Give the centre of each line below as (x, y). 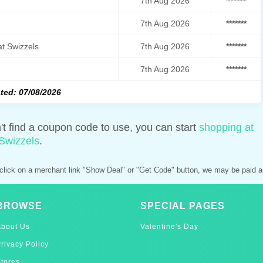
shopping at (226, 127)
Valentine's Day (169, 226)
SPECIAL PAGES (183, 205)
